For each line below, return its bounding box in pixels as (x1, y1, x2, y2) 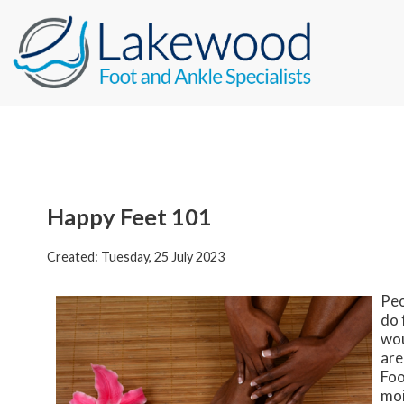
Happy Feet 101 (47, 203, 212, 231)
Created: (47, 249, 101, 265)
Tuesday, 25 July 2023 (101, 249, 225, 265)
